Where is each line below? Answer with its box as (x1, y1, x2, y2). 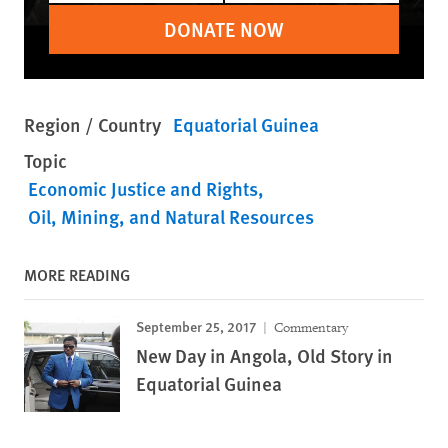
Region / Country (24, 110, 161, 138)
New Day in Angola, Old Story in (136, 341, 393, 369)
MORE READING (24, 262, 130, 286)
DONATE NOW (164, 14, 284, 43)
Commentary (271, 318, 348, 336)
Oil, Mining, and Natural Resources (28, 202, 314, 230)
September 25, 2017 (136, 315, 256, 336)
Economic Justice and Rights (28, 174, 258, 202)
